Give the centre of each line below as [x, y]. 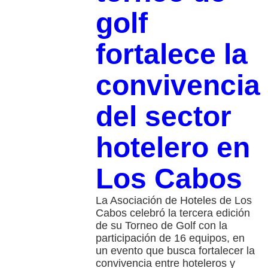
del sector [163, 117]
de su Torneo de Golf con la [161, 226]
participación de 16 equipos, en [170, 238]
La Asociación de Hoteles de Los [173, 201]
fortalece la [171, 54]
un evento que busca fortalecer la [175, 251]
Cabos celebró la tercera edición [173, 213]
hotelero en [173, 148]
